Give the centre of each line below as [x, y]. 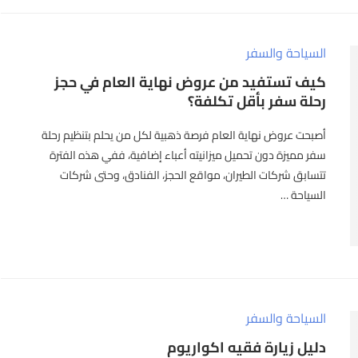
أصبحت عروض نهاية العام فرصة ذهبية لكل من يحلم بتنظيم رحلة [184, 135]
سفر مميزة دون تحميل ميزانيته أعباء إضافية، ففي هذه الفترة [188, 155]
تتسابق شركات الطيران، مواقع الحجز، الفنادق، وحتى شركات [193, 175]
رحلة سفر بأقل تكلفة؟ [257, 101]
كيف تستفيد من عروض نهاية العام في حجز [191, 82]
